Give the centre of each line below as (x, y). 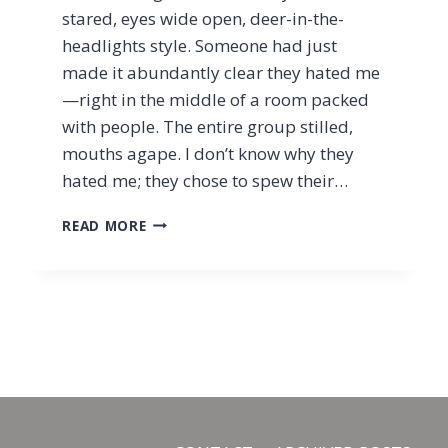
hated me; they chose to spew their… (205, 180)
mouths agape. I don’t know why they (208, 153)
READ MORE (104, 225)
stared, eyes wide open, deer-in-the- (203, 18)
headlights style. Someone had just (200, 45)
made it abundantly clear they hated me (221, 72)
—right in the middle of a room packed (216, 99)
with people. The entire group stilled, (208, 126)
